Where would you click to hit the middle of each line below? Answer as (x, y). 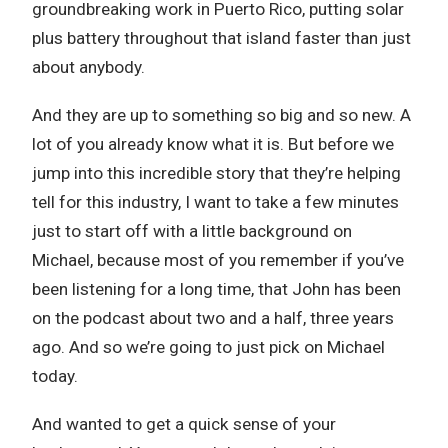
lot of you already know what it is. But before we (213, 144)
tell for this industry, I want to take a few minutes (215, 202)
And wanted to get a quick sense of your (184, 424)
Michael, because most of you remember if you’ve (218, 260)
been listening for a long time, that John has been (216, 289)
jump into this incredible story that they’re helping (216, 173)
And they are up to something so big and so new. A (221, 115)
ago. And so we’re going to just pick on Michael (208, 347)
